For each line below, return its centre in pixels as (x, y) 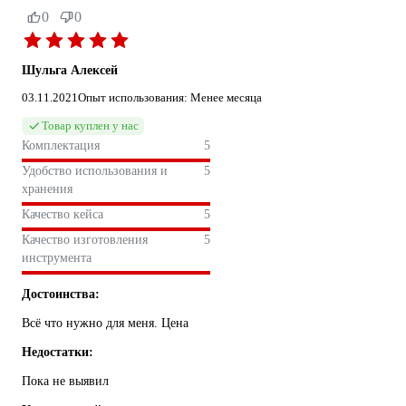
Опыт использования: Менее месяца (170, 98)
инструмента (57, 258)
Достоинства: (61, 295)
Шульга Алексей (70, 71)
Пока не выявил (65, 382)
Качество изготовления (85, 240)
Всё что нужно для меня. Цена (105, 324)
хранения (47, 189)
